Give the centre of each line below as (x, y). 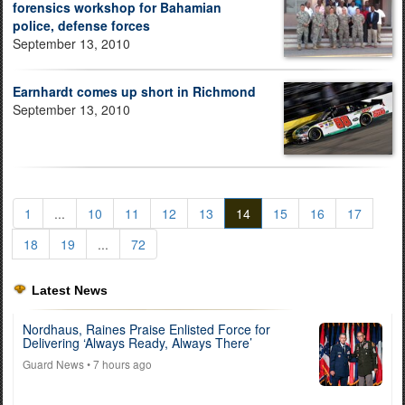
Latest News (70, 291)
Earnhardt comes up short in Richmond (134, 92)
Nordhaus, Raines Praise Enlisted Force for (146, 330)
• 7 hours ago (118, 364)
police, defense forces (81, 25)
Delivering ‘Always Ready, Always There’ (137, 343)
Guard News (53, 364)
